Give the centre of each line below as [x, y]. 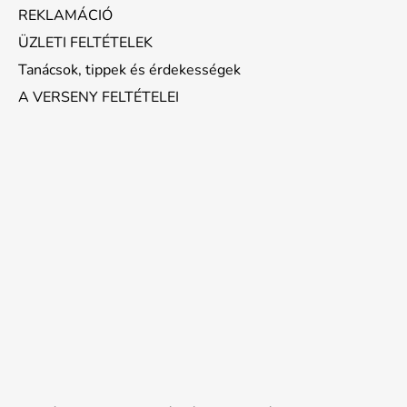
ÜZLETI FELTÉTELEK [85, 42]
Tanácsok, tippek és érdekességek [129, 69]
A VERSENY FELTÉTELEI [99, 97]
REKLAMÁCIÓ [65, 15]
